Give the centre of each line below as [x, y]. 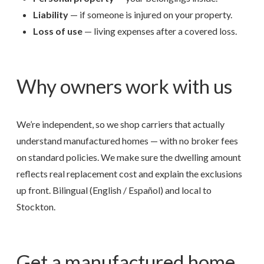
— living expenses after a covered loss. [160, 31]
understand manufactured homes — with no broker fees [127, 141]
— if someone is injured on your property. [150, 15]
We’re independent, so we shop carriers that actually [121, 124]
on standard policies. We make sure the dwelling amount [129, 157]
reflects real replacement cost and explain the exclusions [129, 174]
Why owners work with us [124, 86]
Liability [51, 15]
